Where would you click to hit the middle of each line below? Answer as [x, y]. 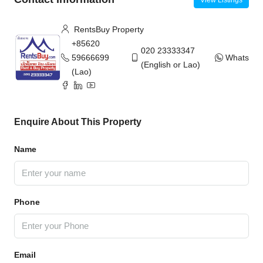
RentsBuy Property [108, 29]
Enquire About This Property [78, 122]
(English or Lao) [170, 64]
